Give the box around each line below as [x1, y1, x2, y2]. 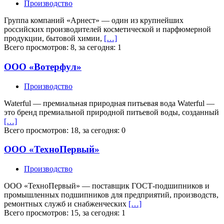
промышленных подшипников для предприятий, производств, [4, 190, 218, 199]
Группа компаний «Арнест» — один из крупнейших [4, 16, 183, 25]
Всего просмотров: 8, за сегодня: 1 [4, 43, 121, 52]
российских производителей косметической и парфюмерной [4, 25, 211, 34]
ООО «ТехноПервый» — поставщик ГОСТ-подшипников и [4, 181, 209, 190]
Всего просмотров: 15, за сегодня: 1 [4, 208, 125, 217]
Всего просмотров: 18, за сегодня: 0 [4, 125, 125, 134]
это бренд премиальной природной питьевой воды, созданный [4, 107, 219, 116]
